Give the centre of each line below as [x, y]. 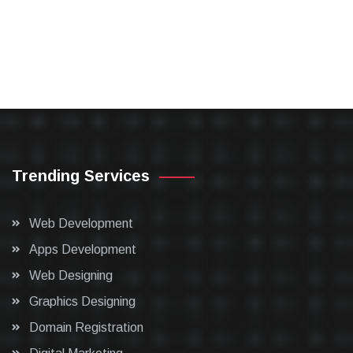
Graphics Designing [82, 301]
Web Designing [71, 275]
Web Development [81, 223]
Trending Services [81, 176]
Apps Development [83, 249]
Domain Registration [86, 327]
